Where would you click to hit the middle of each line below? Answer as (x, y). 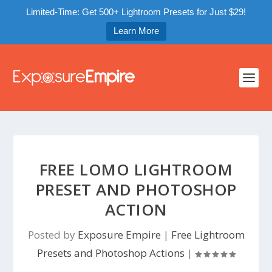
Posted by (53, 235)
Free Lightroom (208, 235)
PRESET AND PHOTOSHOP (136, 189)
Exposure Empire (119, 235)
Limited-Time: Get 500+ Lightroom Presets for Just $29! (136, 12)
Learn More (136, 31)
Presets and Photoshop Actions (111, 253)
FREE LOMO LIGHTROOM (136, 169)
